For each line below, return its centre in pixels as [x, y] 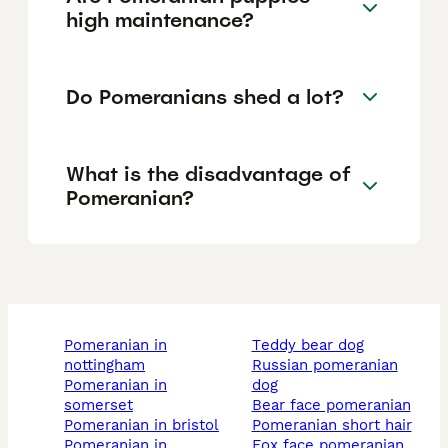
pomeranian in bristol [146, 425]
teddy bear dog [312, 345]
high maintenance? [160, 19]
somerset [98, 405]
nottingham [104, 365]
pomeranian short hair [336, 425]
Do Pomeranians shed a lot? [205, 96]
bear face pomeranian [336, 405]
